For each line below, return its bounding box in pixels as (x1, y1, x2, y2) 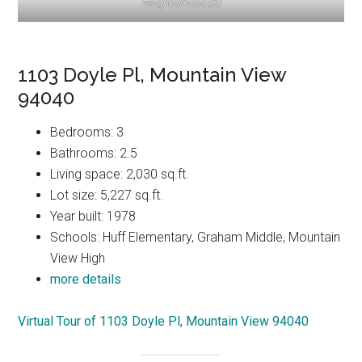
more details (50, 271, 122, 288)
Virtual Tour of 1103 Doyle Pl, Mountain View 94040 (18, 314, 309, 330)
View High (50, 250, 106, 267)
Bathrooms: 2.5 (50, 145, 138, 162)
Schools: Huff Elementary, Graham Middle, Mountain (50, 229, 341, 246)
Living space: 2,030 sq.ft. (50, 166, 190, 183)
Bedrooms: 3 (50, 124, 124, 141)
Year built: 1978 (50, 208, 137, 225)
